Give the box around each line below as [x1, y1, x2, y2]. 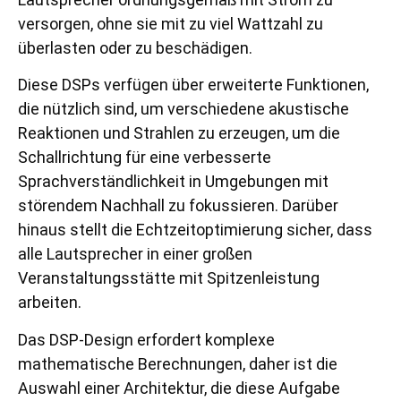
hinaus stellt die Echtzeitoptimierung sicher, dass [18, 220, 372, 240]
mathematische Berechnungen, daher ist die [18, 354, 337, 373]
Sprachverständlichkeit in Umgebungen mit [18, 172, 328, 192]
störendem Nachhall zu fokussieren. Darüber [18, 196, 338, 216]
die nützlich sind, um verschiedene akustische [18, 99, 349, 119]
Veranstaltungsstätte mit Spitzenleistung [18, 269, 320, 288]
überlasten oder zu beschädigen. [18, 38, 252, 57]
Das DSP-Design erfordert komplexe [18, 329, 275, 349]
